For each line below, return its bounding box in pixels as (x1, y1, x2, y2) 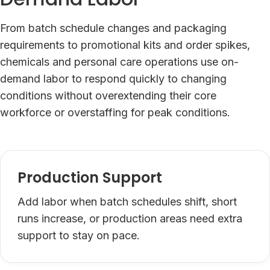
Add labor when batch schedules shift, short (17, 195, 237, 208)
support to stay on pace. (17, 228, 140, 242)
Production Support (17, 167, 162, 187)
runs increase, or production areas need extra (17, 212, 242, 225)
